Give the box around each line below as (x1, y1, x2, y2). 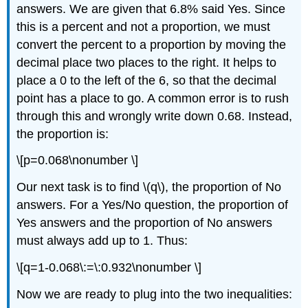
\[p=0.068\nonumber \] (16, 153, 139, 168)
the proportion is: (16, 126, 109, 141)
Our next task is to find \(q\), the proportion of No (16, 180, 282, 195)
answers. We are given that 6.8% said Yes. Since (16, 1, 286, 16)
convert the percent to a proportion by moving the (16, 37, 287, 52)
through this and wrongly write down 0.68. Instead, (16, 109, 293, 123)
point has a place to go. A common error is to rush (16, 91, 289, 105)
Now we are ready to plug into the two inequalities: (16, 287, 293, 301)
